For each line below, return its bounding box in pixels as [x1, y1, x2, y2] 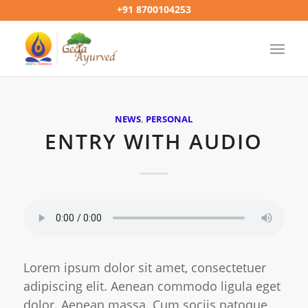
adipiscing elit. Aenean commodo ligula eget [23, 278, 280, 295]
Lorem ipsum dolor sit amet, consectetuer [23, 259, 266, 276]
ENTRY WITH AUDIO [45, 127, 263, 155]
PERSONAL [146, 113, 193, 125]
